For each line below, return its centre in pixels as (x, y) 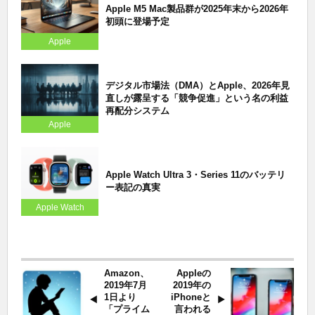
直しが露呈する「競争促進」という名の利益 (197, 98)
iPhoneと (191, 297)
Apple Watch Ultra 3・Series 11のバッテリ (195, 174)
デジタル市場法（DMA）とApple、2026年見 (198, 85)
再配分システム (137, 110)
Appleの (194, 273)
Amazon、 (127, 273)
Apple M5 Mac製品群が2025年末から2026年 (197, 8)
